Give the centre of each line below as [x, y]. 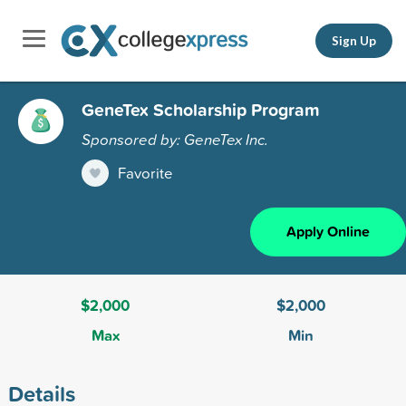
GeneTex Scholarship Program [201, 109]
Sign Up [354, 40]
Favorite [145, 172]
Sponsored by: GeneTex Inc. [175, 139]
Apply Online [328, 231]
